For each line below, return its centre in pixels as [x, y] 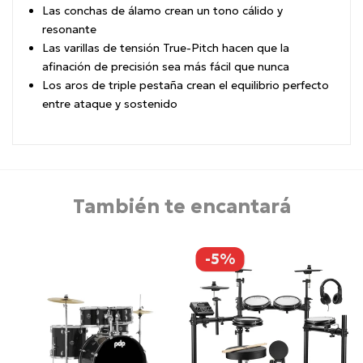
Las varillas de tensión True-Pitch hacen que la [166, 48]
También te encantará [181, 206]
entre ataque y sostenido [110, 104]
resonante [69, 30]
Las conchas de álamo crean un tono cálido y [162, 11]
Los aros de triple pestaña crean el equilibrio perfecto [186, 85]
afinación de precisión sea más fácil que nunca [166, 67]
